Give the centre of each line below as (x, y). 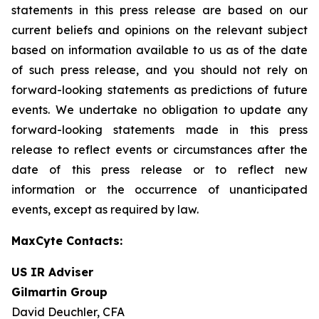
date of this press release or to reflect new (159, 169)
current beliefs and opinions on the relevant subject (159, 30)
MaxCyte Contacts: (67, 241)
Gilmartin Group (59, 292)
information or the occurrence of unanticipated (159, 189)
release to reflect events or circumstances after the (159, 150)
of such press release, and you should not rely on (159, 70)
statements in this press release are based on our (159, 10)
